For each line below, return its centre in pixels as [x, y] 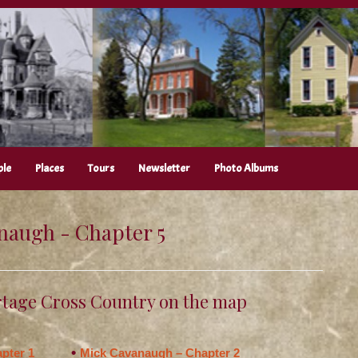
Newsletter [164, 169]
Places [50, 169]
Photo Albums [246, 169]
